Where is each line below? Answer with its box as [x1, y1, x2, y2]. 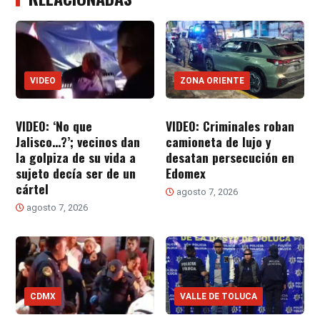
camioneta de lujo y [166, 131, 271, 151]
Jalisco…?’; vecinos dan [16, 131, 141, 151]
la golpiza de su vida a [16, 147, 136, 166]
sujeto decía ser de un [16, 163, 136, 182]
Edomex [166, 163, 206, 182]
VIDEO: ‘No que [16, 116, 93, 135]
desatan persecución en [166, 147, 294, 166]
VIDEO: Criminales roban [166, 116, 294, 135]
